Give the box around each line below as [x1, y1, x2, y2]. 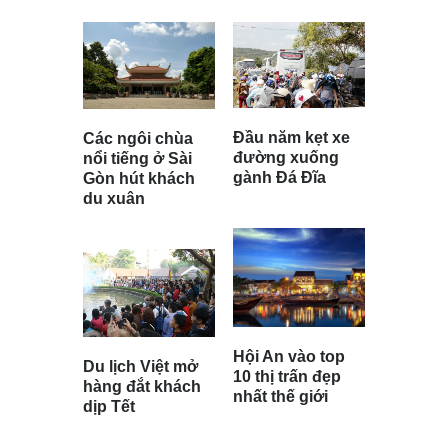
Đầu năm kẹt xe [233, 129, 350, 147]
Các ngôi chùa [83, 130, 193, 148]
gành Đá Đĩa [233, 169, 326, 187]
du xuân [83, 190, 145, 208]
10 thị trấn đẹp [233, 368, 341, 386]
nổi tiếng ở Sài [83, 150, 192, 168]
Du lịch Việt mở [83, 358, 198, 376]
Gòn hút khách [83, 170, 195, 188]
